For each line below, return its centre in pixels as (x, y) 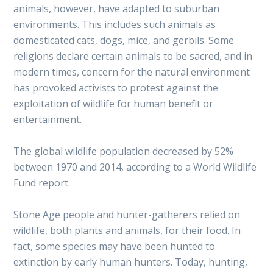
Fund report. (42, 183)
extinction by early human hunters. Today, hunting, (131, 262)
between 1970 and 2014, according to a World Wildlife (135, 167)
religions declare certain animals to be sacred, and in (133, 56)
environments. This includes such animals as (115, 24)
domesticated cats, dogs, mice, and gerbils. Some (124, 40)
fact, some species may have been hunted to (115, 246)
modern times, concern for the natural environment (132, 72)
